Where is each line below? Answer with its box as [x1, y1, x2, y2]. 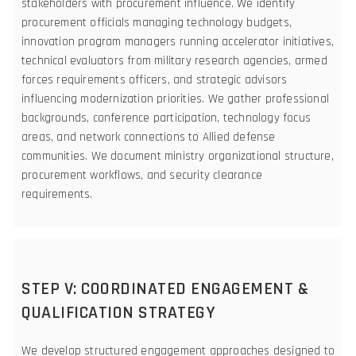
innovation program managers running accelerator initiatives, [21, 34, 335, 49]
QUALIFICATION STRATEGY [21, 302, 215, 324]
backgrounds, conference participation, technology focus [21, 110, 311, 126]
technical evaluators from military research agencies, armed [21, 53, 327, 68]
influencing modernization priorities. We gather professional [21, 91, 330, 106]
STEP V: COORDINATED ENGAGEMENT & [21, 278, 308, 300]
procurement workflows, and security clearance [21, 168, 262, 183]
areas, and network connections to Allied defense [21, 130, 276, 145]
